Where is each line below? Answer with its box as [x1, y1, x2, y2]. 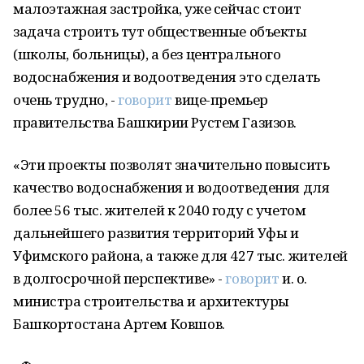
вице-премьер [171, 90, 268, 109]
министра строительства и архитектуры [13, 292, 289, 310]
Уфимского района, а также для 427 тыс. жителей [13, 246, 348, 265]
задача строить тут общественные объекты [13, 22, 307, 41]
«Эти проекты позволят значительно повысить [13, 155, 330, 174]
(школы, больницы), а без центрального [13, 45, 281, 63]
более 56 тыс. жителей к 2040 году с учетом [13, 201, 306, 219]
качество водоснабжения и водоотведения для [13, 178, 330, 197]
